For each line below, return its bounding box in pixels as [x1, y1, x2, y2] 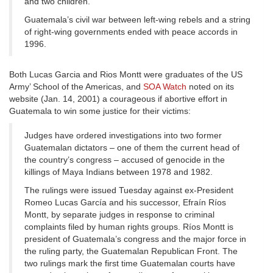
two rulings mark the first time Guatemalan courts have [24, 258, 235, 269]
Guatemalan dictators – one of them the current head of [24, 143, 239, 153]
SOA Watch [143, 82, 186, 92]
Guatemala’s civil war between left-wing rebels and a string [24, 15, 250, 25]
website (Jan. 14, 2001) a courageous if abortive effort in [9, 94, 227, 104]
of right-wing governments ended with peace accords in [24, 27, 238, 37]
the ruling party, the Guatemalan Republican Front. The [24, 246, 238, 257]
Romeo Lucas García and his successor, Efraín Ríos [24, 197, 226, 208]
